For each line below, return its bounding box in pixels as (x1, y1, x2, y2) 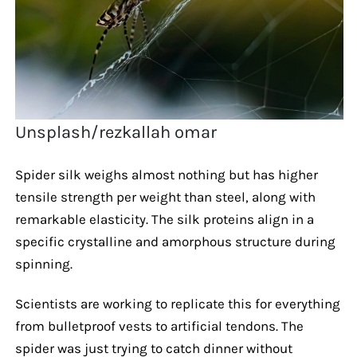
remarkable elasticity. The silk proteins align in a (14, 210, 314, 227)
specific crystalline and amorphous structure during (14, 233, 335, 249)
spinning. (14, 255, 73, 272)
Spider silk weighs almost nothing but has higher (14, 166, 318, 182)
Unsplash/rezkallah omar (15, 121, 218, 143)
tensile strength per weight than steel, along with (14, 188, 316, 205)
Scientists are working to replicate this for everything (14, 295, 340, 312)
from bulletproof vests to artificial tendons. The (14, 317, 304, 334)
